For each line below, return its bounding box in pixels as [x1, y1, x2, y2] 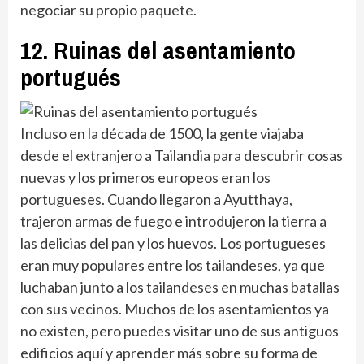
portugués [20, 60, 121, 93]
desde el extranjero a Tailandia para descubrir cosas [20, 145, 343, 164]
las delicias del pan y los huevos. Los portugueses [20, 233, 326, 252]
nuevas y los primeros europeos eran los [20, 167, 271, 186]
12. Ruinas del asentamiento [20, 33, 296, 67]
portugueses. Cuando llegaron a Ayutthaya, [20, 189, 292, 208]
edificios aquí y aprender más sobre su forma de [20, 343, 318, 362]
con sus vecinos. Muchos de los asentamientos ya [20, 299, 329, 318]
